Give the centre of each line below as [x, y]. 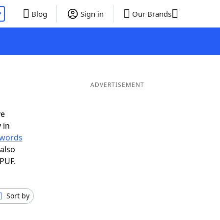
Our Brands [151, 14]
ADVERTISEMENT [117, 85]
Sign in [92, 14]
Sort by [18, 196]
